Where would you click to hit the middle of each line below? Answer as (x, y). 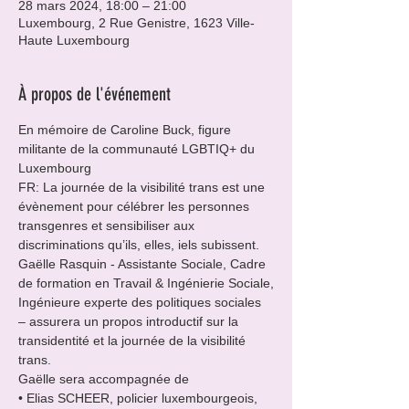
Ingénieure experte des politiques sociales (142, 302)
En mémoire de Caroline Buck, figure (126, 130)
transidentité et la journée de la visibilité (134, 341)
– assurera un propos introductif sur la (130, 321)
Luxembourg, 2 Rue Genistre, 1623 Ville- (136, 23)
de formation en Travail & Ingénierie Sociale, (146, 283)
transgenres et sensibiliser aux (108, 225)
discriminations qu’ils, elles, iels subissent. (139, 245)
